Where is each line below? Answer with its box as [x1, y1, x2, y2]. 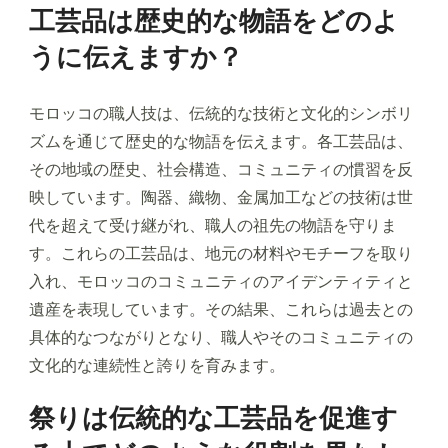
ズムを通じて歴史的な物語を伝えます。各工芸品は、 [29, 129, 413, 153]
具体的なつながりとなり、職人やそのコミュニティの [29, 325, 413, 349]
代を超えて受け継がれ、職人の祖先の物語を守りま [29, 213, 397, 237]
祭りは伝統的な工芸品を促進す [29, 399, 398, 436]
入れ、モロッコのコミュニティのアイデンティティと [29, 269, 413, 293]
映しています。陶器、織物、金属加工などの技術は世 [29, 185, 413, 209]
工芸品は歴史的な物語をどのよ [29, 2, 399, 39]
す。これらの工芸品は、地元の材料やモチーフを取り [29, 241, 413, 265]
